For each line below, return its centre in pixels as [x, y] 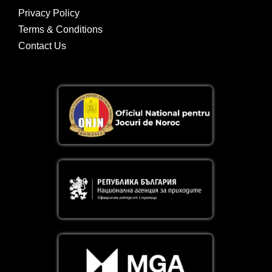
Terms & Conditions [60, 30]
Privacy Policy [49, 13]
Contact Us [42, 46]
